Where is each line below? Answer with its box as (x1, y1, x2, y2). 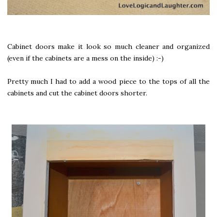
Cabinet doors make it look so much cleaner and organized (7, 42, 210, 51)
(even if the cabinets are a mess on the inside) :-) (7, 53, 164, 62)
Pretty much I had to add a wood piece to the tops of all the (7, 77, 210, 86)
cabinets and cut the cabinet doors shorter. (7, 88, 147, 97)
